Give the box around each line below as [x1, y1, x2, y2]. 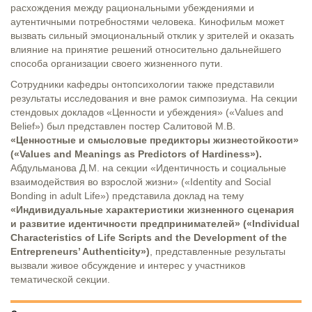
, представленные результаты [150, 245, 286, 257]
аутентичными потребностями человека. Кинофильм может [10, 15, 284, 27]
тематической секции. [10, 273, 110, 285]
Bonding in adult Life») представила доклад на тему [10, 189, 244, 201]
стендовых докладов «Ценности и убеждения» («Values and [10, 106, 283, 118]
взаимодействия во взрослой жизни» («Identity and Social [10, 175, 271, 187]
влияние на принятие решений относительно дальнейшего [10, 43, 281, 55]
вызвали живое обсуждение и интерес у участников [10, 259, 245, 271]
